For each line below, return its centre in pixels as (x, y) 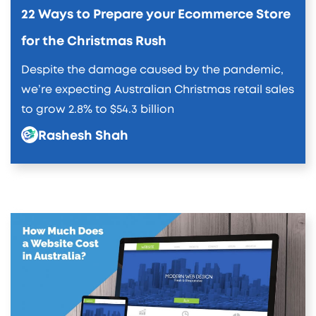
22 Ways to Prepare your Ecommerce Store (156, 14)
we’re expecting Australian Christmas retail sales (158, 89)
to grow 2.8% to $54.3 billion (98, 109)
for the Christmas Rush (94, 41)
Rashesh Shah (83, 136)
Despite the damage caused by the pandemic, (152, 69)
